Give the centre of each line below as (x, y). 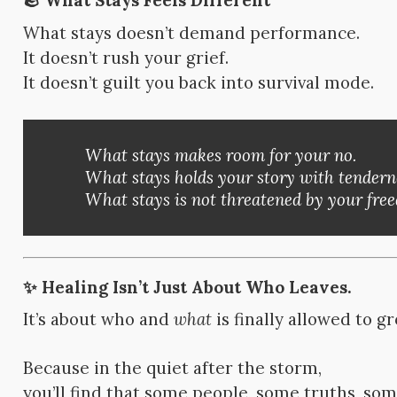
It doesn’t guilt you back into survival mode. (199, 82)
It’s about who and (99, 319)
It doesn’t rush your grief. (126, 57)
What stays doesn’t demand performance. (192, 32)
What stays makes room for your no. (221, 155)
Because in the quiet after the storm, (173, 368)
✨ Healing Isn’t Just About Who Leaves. (188, 287)
